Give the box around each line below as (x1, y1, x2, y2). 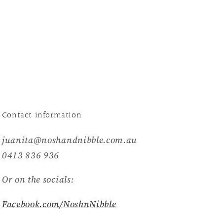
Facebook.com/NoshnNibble (1, 197, 116, 210)
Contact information (1, 108, 82, 122)
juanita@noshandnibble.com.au (1, 133, 138, 146)
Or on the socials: (1, 173, 74, 186)
